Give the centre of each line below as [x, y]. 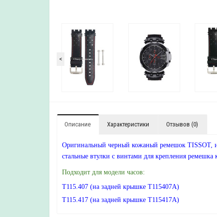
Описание [77, 124]
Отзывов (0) [182, 124]
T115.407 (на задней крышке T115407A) [121, 187]
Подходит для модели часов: [103, 172]
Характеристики [128, 124]
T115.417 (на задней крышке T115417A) [121, 200]
